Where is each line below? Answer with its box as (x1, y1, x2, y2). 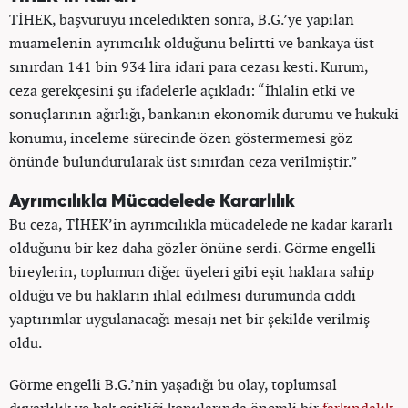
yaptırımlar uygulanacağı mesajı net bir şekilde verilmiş (9, 308, 370, 329)
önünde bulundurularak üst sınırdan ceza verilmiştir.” (9, 150, 358, 171)
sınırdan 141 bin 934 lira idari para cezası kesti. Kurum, (9, 56, 368, 76)
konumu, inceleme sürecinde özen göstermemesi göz (9, 127, 352, 148)
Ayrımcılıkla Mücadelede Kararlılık (9, 192, 295, 210)
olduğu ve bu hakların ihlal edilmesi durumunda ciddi (9, 284, 356, 305)
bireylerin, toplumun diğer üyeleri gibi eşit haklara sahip (9, 260, 374, 281)
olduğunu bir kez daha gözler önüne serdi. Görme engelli (9, 237, 376, 258)
